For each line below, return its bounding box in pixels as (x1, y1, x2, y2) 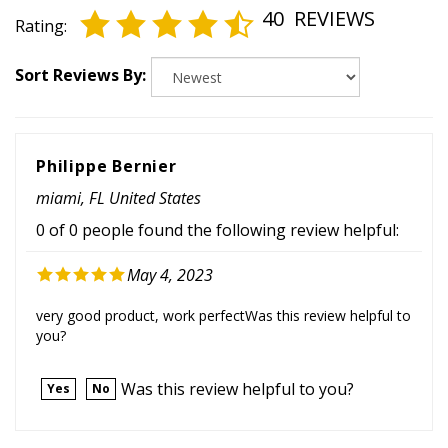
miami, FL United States (36, 165, 201, 188)
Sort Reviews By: (15, 41, 146, 64)
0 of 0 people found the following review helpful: (36, 197, 399, 220)
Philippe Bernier (36, 133, 177, 156)
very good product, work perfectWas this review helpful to (36, 284, 411, 304)
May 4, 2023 (127, 242, 213, 265)
